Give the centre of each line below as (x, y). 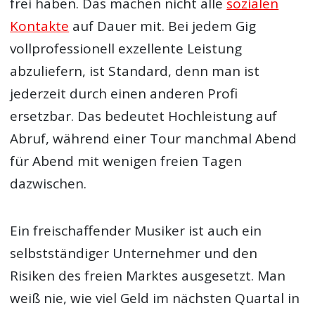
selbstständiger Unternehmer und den (134, 253)
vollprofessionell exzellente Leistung (126, 49)
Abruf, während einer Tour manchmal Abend (154, 139)
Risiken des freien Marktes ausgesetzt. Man (148, 275)
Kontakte (40, 26)
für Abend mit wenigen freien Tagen (126, 161)
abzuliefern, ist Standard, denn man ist (135, 71)
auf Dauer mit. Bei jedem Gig (163, 26)
